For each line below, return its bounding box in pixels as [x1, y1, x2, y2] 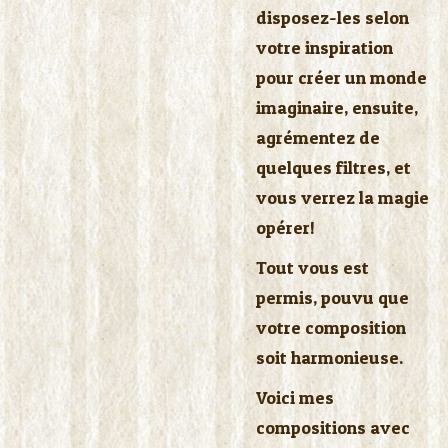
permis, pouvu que [256, 287, 409, 308]
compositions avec [256, 417, 410, 438]
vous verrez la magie [256, 187, 429, 208]
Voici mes [256, 387, 334, 408]
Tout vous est [256, 257, 369, 278]
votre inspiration [256, 37, 393, 58]
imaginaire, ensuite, [256, 97, 418, 118]
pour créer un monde [256, 67, 427, 88]
